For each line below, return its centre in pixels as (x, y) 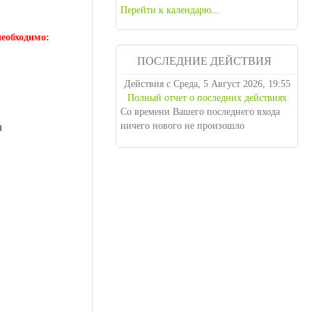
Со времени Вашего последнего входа (201, 130)
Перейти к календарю (166, 10)
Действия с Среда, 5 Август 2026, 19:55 (207, 102)
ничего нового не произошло (183, 144)
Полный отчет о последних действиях (207, 116)
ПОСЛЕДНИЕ (173, 61)
